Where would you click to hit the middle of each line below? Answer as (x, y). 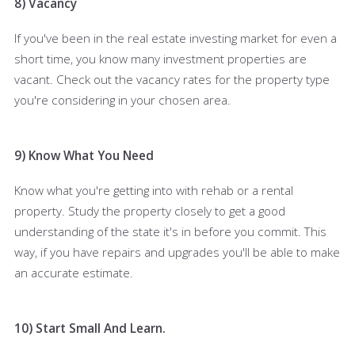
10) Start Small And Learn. (90, 328)
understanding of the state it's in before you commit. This (170, 231)
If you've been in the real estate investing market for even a (176, 38)
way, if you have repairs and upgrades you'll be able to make (177, 252)
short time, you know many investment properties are (160, 58)
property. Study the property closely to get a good (150, 210)
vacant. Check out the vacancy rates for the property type (172, 79)
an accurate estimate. (75, 272)
